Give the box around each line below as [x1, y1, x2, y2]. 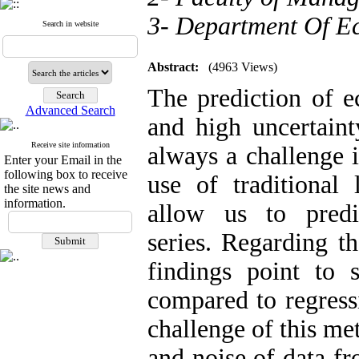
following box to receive [4, 167, 127, 181]
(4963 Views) [208, 60, 277, 74]
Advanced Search [25, 103, 115, 117]
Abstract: [147, 60, 199, 74]
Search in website [42, 19, 99, 28]
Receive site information [30, 140, 110, 149]
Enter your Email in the [4, 153, 122, 167]
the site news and [4, 182, 91, 196]
